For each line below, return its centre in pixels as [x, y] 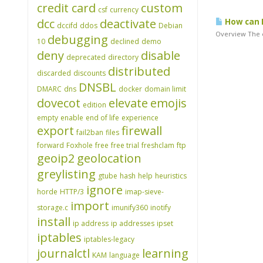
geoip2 [56, 158]
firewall [142, 131]
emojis [168, 103]
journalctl [63, 253]
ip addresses [133, 223]
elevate [128, 103]
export [55, 131]
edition [95, 105]
